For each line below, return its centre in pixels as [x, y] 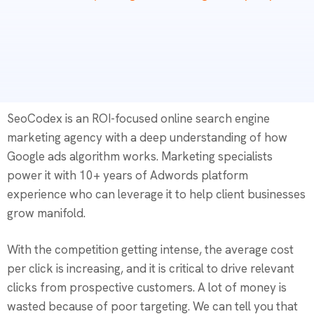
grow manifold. [46, 213]
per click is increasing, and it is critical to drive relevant [151, 268]
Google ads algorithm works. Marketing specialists [140, 156]
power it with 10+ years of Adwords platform [128, 175]
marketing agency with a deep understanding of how [147, 137]
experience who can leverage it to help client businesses [156, 194]
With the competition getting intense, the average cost [150, 250]
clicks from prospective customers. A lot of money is [147, 287]
